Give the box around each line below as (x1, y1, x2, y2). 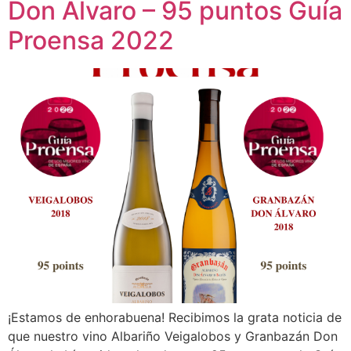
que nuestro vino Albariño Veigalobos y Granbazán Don (8, 328, 338, 345)
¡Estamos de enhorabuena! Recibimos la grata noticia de (8, 309, 342, 326)
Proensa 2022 (8, 25, 174, 56)
